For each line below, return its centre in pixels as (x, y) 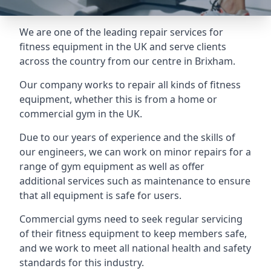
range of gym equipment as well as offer (112, 166)
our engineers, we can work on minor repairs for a (135, 152)
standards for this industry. (82, 263)
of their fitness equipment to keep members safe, (133, 233)
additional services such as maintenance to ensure (135, 181)
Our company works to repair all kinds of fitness (130, 85)
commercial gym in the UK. (81, 114)
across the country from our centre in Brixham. (127, 61)
